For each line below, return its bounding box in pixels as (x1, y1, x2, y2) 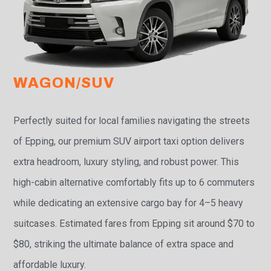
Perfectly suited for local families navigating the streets (13, 115, 250, 127)
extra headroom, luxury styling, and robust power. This (13, 156, 240, 168)
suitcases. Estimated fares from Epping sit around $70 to (13, 218, 255, 230)
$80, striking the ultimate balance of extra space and (13, 238, 234, 250)
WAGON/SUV (13, 75, 116, 91)
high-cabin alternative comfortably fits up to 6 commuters (13, 177, 255, 189)
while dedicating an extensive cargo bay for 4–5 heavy (13, 197, 244, 209)
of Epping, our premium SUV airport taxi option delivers (13, 135, 245, 148)
